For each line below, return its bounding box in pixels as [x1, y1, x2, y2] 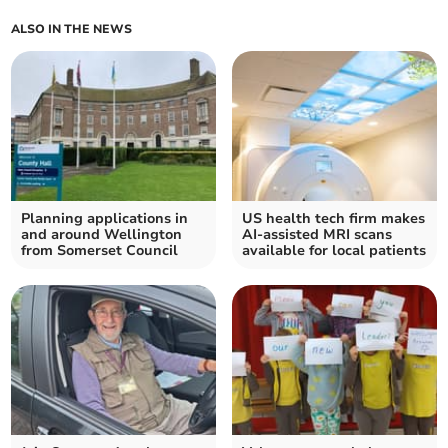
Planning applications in [21, 209, 189, 229]
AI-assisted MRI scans [242, 225, 392, 245]
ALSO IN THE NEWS [11, 21, 133, 38]
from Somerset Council [21, 241, 179, 261]
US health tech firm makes [242, 209, 425, 229]
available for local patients [242, 241, 426, 261]
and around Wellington [21, 225, 183, 245]
